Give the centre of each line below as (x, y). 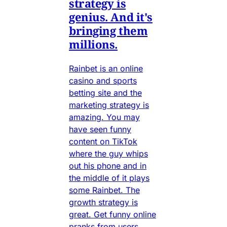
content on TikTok (103, 142)
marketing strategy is (109, 105)
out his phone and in (108, 166)
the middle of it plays (109, 178)
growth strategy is (103, 202)
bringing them (108, 31)
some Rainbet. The (104, 190)
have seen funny (100, 129)
